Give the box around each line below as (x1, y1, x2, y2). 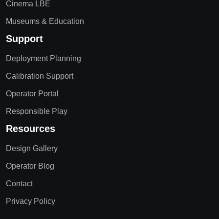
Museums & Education (6, 17, 84, 25)
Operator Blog (6, 161, 54, 170)
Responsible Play (6, 107, 67, 115)
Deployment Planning (6, 54, 81, 63)
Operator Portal (6, 89, 59, 98)
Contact (6, 179, 33, 188)
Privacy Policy (6, 197, 55, 205)
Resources (6, 123, 55, 134)
